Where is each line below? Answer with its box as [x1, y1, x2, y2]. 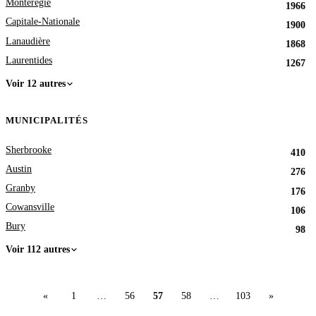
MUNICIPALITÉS [6, 116, 89, 126]
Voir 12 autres [6, 78, 66, 89]
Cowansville [6, 202, 54, 213]
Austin [6, 163, 32, 174]
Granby [6, 183, 35, 194]
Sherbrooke [6, 144, 51, 155]
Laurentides [6, 54, 52, 66]
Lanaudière [6, 35, 50, 47]
